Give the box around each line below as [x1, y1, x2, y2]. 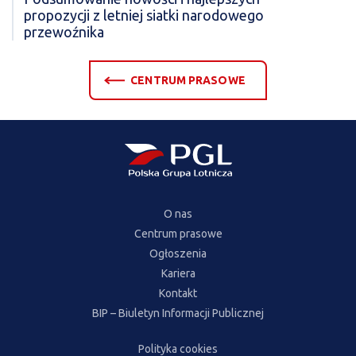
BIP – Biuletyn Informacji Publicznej [92, 306, 264, 319]
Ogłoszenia [149, 246, 207, 260]
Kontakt [159, 286, 197, 300]
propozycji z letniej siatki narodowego [24, 7, 264, 24]
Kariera [161, 266, 195, 280]
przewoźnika [24, 24, 104, 41]
